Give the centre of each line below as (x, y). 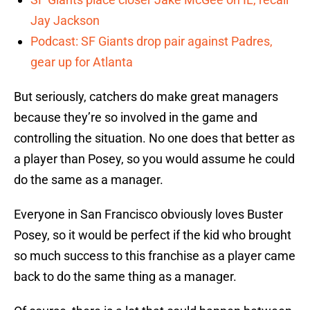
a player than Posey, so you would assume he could (154, 159)
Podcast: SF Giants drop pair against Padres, (152, 42)
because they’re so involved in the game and (136, 118)
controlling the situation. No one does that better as (154, 138)
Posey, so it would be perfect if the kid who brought (153, 235)
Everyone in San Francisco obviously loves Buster (148, 215)
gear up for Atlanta (82, 62)
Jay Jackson (65, 21)
